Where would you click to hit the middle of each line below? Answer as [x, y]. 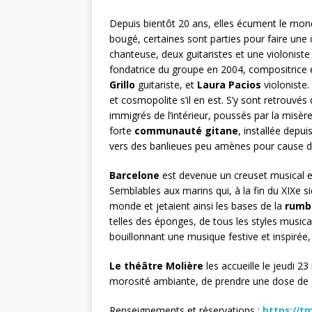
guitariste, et [166, 85]
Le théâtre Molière [156, 266]
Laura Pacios [229, 85]
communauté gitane [186, 131]
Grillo [122, 85]
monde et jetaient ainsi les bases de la [197, 206]
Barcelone [134, 175]
